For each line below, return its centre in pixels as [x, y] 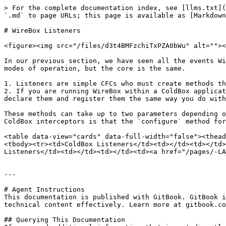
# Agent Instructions [44, 189]
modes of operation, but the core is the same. [95, 68]
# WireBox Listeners [42, 31]
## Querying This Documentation [65, 220]
